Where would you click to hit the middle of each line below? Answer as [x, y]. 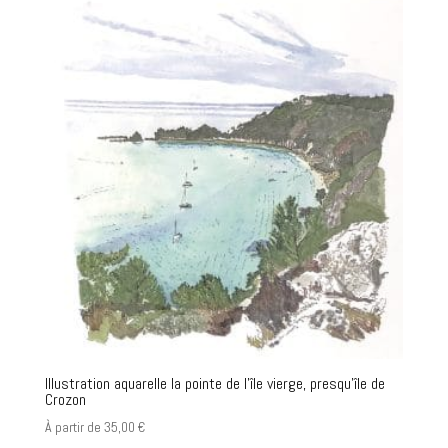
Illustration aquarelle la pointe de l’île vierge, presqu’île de [214, 383]
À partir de [74, 426]
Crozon [65, 399]
